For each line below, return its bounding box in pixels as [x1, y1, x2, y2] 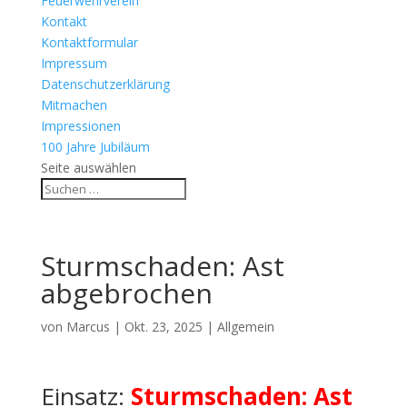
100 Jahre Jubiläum [40, 138, 150, 155]
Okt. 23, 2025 [124, 318, 203, 335]
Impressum [40, 55, 107, 72]
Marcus [65, 318, 110, 335]
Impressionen [40, 117, 121, 134]
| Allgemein [202, 318, 274, 335]
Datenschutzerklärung [40, 75, 170, 93]
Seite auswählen [40, 159, 136, 176]
